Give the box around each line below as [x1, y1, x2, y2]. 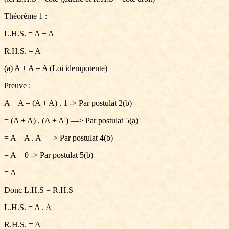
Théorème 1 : [4, 12, 47, 20]
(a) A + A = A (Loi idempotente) [4, 64, 107, 73]
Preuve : [4, 81, 31, 90]
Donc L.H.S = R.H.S [4, 186, 73, 194]
